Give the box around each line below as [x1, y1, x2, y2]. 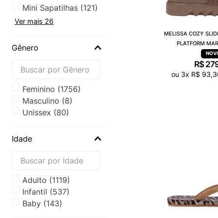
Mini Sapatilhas [22, 2, 78, 13]
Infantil [22, 186, 48, 197]
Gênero [12, 42, 38, 53]
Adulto [22, 175, 47, 185]
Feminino [22, 84, 55, 94]
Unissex [22, 107, 52, 117]
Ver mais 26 [15, 17, 54, 25]
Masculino [22, 95, 60, 106]
